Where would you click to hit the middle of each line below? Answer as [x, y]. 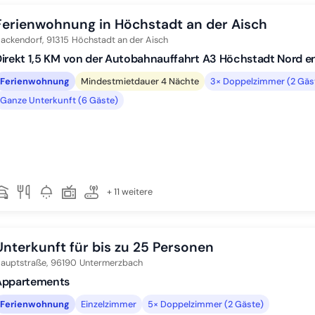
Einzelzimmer [109, 304]
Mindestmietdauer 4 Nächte [140, 81]
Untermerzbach [111, 263]
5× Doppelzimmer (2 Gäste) [206, 304]
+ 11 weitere [130, 192]
